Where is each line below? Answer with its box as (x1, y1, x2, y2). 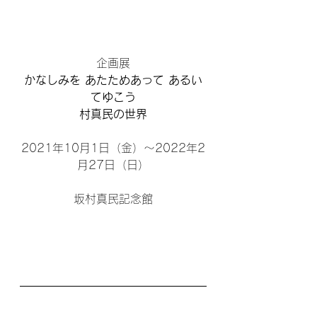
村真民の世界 (79, 108, 147, 120)
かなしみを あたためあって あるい (24, 74, 202, 86)
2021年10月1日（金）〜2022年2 (21, 142, 205, 154)
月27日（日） (77, 158, 149, 171)
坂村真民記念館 (74, 192, 153, 204)
